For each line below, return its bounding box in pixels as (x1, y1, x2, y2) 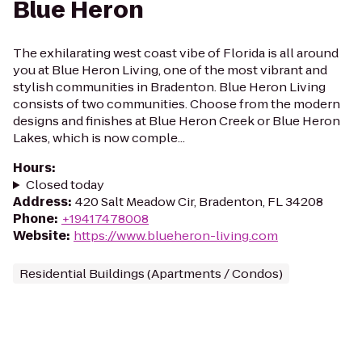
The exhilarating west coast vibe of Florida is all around (13, 44, 339, 61)
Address (13, 193, 68, 210)
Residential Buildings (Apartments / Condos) (19, 265, 283, 282)
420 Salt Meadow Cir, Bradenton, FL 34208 (75, 193, 323, 210)
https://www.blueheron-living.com (74, 227, 278, 244)
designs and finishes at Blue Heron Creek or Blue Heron (13, 112, 340, 129)
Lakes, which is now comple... (13, 129, 185, 146)
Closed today (25, 176, 104, 193)
